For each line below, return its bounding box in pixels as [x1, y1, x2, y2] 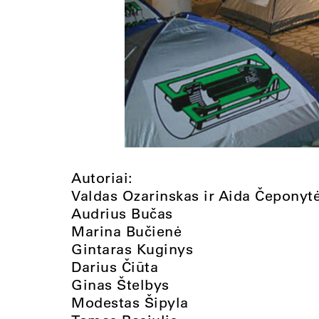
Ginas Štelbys [71, 275, 169, 293]
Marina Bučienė [71, 221, 182, 240]
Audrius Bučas [71, 204, 173, 222]
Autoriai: [71, 168, 133, 187]
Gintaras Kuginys [71, 239, 193, 258]
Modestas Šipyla [71, 293, 189, 311]
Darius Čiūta [71, 257, 158, 276]
